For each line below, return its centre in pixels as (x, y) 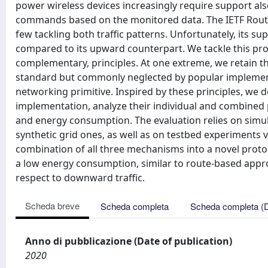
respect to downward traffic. (80, 178)
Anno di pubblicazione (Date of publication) (129, 241)
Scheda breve (52, 205)
